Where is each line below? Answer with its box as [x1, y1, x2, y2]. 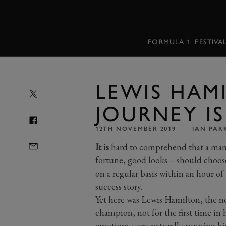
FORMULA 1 [148, 37, 191, 46]
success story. [95, 181, 142, 192]
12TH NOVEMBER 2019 [95, 125, 177, 132]
